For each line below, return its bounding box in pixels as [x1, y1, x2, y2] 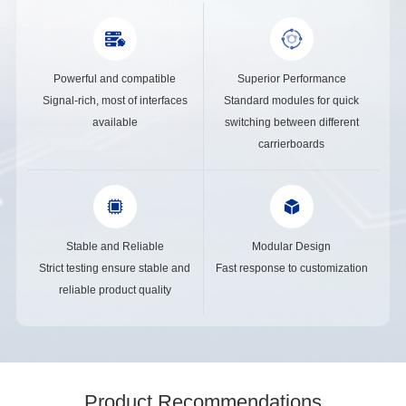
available [92, 116, 138, 130]
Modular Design [252, 240, 332, 254]
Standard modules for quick [224, 94, 360, 108]
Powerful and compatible [53, 72, 177, 86]
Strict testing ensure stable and [39, 262, 191, 275]
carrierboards [258, 138, 325, 151]
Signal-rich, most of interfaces [42, 94, 188, 108]
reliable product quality [58, 284, 171, 297]
